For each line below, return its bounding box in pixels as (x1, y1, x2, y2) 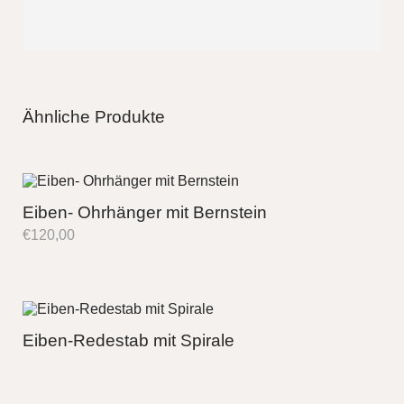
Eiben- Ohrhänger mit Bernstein (23, 203, 267, 222)
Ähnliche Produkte (23, 107, 165, 126)
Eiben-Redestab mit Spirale (23, 331, 234, 350)
